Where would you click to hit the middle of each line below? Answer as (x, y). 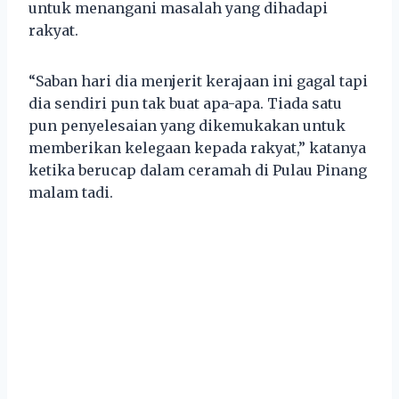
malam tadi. (71, 192)
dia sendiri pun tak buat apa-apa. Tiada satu (185, 103)
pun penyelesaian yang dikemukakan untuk (187, 125)
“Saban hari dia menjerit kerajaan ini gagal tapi (198, 81)
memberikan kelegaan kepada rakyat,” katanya (197, 147)
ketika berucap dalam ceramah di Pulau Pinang (198, 170)
